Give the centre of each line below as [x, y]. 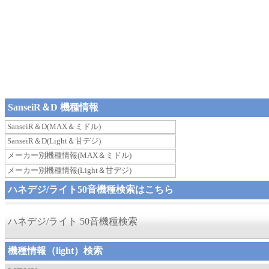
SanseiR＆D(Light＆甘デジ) [54, 141]
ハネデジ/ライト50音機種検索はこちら [91, 189]
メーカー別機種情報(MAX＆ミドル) [69, 156]
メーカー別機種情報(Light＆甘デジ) [69, 170]
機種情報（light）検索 [55, 250]
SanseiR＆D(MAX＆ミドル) [54, 126]
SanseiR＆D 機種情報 [53, 107]
